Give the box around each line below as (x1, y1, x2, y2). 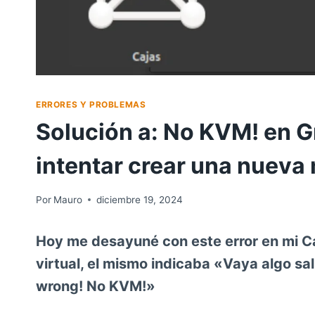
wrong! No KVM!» (36, 277, 155, 295)
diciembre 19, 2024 (96, 193, 184, 205)
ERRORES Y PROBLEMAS (36, 99, 146, 110)
